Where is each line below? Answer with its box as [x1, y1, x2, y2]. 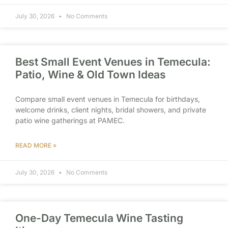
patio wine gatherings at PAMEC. [15, 116, 125, 125]
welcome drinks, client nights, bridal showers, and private [15, 105, 206, 114]
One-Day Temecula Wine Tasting [15, 212, 183, 224]
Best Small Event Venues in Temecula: [15, 55, 211, 68]
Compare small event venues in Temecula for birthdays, [15, 95, 200, 103]
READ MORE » [15, 141, 56, 149]
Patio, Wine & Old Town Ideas [15, 68, 166, 81]
